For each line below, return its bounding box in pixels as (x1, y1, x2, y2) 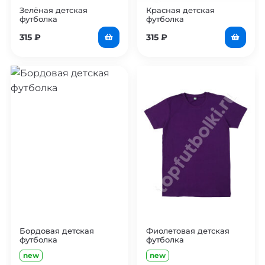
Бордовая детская (19, 225, 94, 235)
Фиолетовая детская (146, 225, 230, 235)
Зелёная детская (19, 5, 88, 15)
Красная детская (146, 5, 215, 15)
